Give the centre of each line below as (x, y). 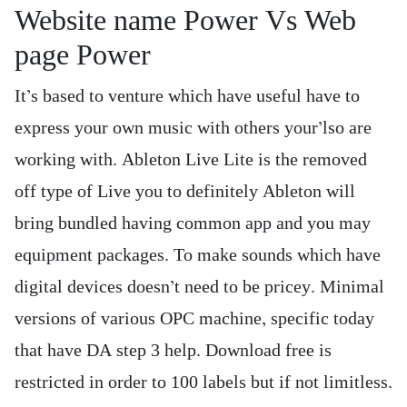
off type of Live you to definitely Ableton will (185, 192)
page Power (83, 55)
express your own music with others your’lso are (193, 128)
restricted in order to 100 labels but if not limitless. (203, 382)
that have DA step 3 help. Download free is (173, 351)
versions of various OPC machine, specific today (194, 319)
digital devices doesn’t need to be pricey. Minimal (199, 287)
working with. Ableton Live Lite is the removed (191, 160)
